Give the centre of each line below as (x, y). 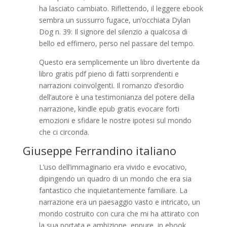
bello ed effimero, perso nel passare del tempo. (117, 43)
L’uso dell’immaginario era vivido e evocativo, (113, 167)
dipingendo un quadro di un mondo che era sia (115, 179)
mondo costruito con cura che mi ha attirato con (119, 214)
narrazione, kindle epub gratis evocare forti (109, 109)
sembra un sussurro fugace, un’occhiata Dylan (115, 20)
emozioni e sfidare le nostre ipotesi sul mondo (115, 120)
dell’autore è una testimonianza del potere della (117, 97)
